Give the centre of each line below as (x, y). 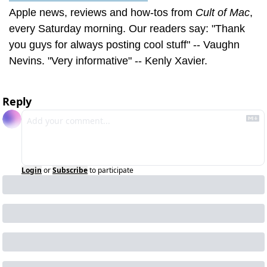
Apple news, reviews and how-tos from (102, 12)
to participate (111, 170)
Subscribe (70, 170)
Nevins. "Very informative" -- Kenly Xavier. (108, 60)
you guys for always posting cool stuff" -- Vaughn (124, 44)
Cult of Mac (223, 12)
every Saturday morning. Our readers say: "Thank (127, 28)
